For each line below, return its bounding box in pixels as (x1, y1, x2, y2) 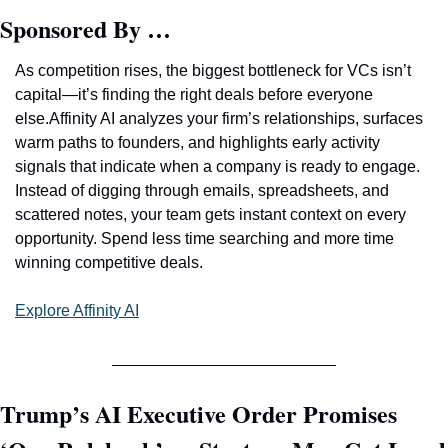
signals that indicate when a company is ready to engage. (15, 158, 420, 175)
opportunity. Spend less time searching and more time (15, 230, 394, 247)
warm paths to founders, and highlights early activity (15, 134, 380, 151)
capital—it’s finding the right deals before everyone (15, 86, 373, 103)
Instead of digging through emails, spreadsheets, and (15, 182, 389, 199)
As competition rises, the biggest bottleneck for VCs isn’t (15, 62, 411, 79)
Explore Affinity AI (15, 302, 139, 319)
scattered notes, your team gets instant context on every (15, 206, 406, 223)
